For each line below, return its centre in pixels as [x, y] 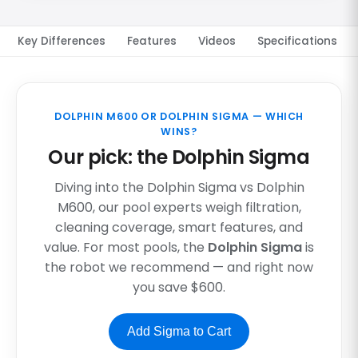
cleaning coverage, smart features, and [179, 228]
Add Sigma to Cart [179, 331]
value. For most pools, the [126, 248]
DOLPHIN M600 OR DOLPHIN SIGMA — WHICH [179, 117]
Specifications [298, 42]
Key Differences [61, 42]
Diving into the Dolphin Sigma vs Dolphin [179, 188]
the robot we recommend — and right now [179, 268]
